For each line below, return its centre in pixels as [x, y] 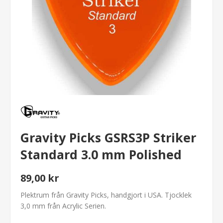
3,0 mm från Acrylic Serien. [63, 206]
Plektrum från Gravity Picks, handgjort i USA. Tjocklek [106, 195]
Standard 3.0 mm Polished [101, 154]
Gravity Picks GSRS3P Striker [108, 137]
